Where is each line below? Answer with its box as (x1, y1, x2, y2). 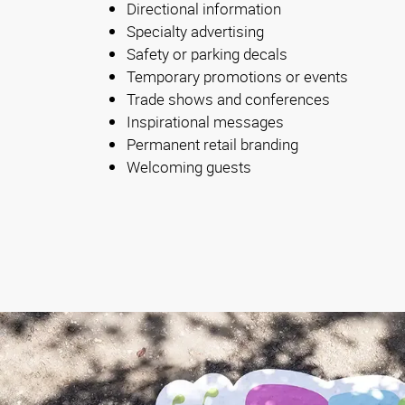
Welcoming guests (127, 156, 251, 178)
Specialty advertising (127, 21, 264, 42)
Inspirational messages (127, 111, 284, 133)
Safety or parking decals (127, 43, 287, 65)
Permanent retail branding (127, 134, 298, 155)
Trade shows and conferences (127, 89, 330, 110)
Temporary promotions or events (127, 66, 348, 88)
